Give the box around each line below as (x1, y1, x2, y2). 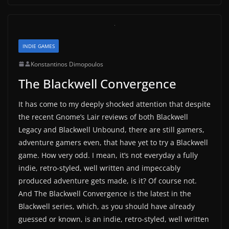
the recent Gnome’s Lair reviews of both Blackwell (18, 111, 188, 122)
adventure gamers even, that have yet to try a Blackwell (18, 137, 208, 147)
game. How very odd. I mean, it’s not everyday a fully (18, 150, 198, 160)
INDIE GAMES (22, 42, 55, 50)
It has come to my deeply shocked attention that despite (18, 99, 211, 109)
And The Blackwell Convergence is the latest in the (18, 188, 191, 198)
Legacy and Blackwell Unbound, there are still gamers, (18, 124, 204, 134)
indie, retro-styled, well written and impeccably (18, 163, 180, 173)
